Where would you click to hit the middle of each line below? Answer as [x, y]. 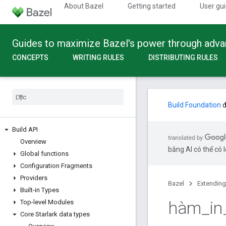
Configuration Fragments [56, 166]
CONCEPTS [30, 58]
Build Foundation [194, 105]
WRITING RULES [98, 58]
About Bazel [84, 6]
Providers [34, 178]
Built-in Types [40, 190]
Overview [33, 142]
